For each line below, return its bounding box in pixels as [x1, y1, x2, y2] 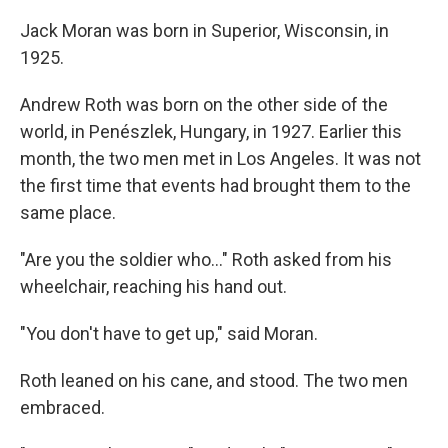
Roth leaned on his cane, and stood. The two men [20, 370, 408, 391]
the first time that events [20, 175, 216, 196]
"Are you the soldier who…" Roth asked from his [20, 249, 392, 270]
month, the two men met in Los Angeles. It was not [20, 148, 421, 169]
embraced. [20, 397, 105, 418]
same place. [20, 202, 116, 223]
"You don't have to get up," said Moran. [20, 323, 318, 344]
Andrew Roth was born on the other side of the [20, 94, 388, 115]
